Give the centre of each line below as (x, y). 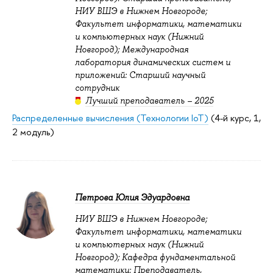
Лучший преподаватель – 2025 (149, 100)
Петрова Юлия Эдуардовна (132, 198)
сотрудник (97, 87)
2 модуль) (33, 132)
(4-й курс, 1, (235, 118)
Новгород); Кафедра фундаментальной (155, 257)
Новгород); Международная (132, 49)
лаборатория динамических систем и (153, 62)
